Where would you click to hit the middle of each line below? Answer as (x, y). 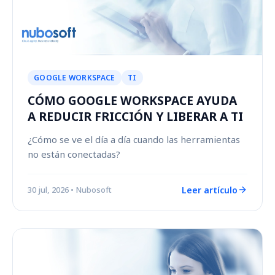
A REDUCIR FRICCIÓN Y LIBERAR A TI (135, 116)
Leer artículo (210, 190)
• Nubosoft (91, 190)
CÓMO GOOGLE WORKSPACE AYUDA (132, 100)
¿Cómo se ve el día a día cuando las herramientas (134, 139)
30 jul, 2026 (48, 190)
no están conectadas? (74, 154)
